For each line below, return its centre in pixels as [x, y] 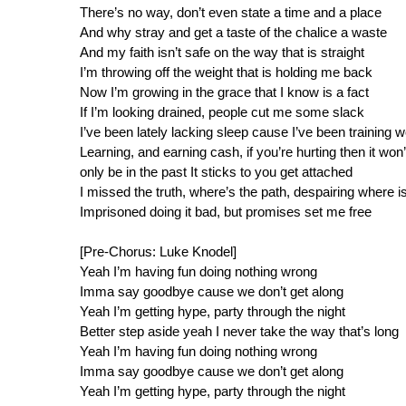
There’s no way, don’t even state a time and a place [231, 13]
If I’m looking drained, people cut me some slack [222, 112]
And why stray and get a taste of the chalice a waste [233, 33]
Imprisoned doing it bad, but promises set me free [226, 212]
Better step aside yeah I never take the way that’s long [239, 332]
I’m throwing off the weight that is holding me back [226, 72]
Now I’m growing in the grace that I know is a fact [224, 92]
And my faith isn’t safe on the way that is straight [222, 53]
